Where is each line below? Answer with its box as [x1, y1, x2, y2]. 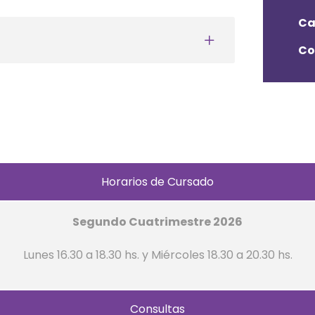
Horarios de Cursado [101, 174, 214, 190]
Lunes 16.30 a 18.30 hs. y [22, 247, 151, 263]
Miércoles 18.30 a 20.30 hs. [150, 247, 292, 263]
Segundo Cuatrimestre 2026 [72, 214, 243, 230]
